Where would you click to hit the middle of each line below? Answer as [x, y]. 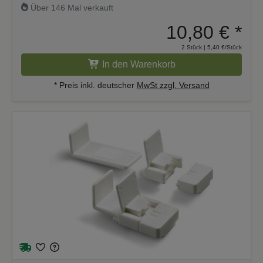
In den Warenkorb [139, 64]
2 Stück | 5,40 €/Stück [212, 47]
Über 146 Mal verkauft [71, 7]
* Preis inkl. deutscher [95, 85]
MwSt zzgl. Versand [173, 85]
